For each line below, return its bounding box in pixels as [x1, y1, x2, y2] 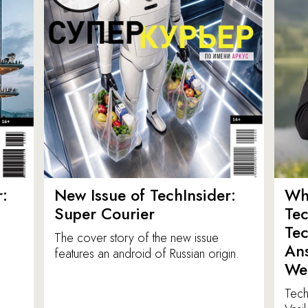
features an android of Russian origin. [54, 245, 239, 263]
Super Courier [54, 202, 155, 226]
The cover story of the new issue [54, 229, 219, 247]
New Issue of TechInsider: [54, 184, 236, 208]
